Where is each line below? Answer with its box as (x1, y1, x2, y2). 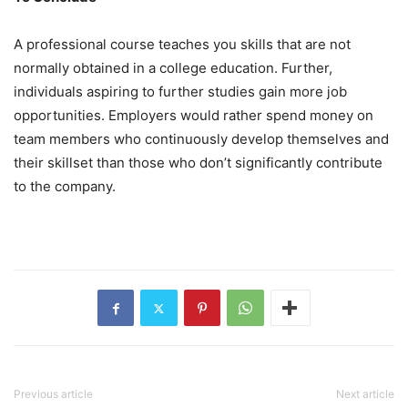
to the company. (14, 178, 116, 196)
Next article (336, 387, 394, 402)
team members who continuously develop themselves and (14, 130, 389, 148)
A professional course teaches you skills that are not (14, 36, 351, 54)
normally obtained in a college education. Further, (14, 59, 332, 77)
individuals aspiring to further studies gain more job (14, 83, 347, 101)
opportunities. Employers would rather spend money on (14, 107, 373, 125)
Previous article (14, 387, 93, 402)
